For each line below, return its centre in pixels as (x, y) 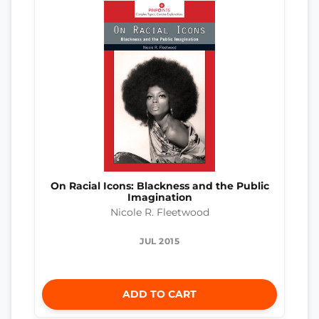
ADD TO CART (159, 294)
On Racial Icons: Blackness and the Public (159, 186)
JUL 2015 (159, 241)
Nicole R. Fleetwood (159, 213)
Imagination (159, 198)
